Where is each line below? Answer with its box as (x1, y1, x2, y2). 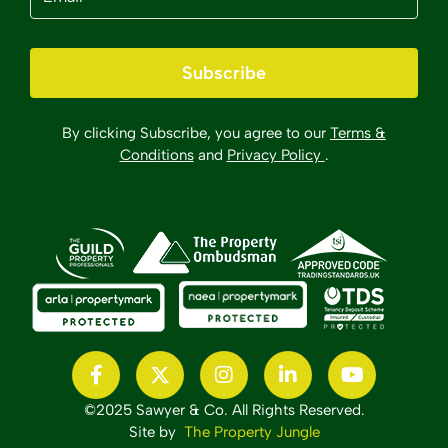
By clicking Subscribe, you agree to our (62, 124, 330, 142)
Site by (128, 423, 184, 441)
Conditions (119, 146, 194, 164)
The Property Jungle (183, 423, 320, 441)
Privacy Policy (226, 146, 325, 164)
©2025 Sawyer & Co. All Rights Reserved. (83, 401, 365, 419)
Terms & (330, 124, 386, 142)
